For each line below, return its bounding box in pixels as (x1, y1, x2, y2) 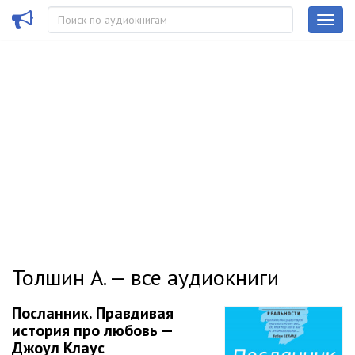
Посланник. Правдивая (12, 303, 174, 323)
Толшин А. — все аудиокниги (12, 262, 279, 292)
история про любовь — (12, 320, 172, 341)
